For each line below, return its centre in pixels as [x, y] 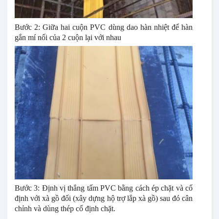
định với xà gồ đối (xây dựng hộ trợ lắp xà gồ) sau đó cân [104, 198]
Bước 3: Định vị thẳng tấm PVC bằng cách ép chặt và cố [104, 188]
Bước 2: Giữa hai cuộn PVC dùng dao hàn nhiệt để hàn [104, 27]
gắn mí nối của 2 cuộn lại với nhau [68, 37]
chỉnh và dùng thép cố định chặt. [65, 209]
